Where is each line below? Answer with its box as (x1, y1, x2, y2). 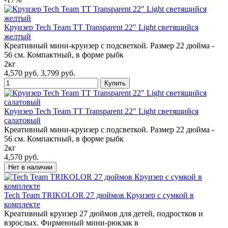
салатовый (4, 116, 41, 125)
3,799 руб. (41, 68, 75, 77)
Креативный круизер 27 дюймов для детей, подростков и (4, 209, 203, 218)
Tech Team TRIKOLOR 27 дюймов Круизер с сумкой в (4, 190, 194, 199)
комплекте (4, 199, 40, 209)
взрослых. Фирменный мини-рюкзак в (4, 218, 138, 227)
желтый (4, 32, 31, 41)
